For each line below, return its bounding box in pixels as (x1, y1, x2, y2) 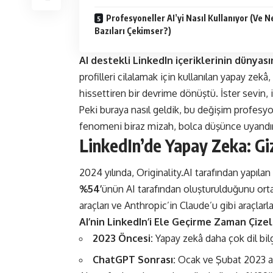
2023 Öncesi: (93, 232, 153, 245)
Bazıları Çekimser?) (94, 25, 171, 36)
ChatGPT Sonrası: (93, 253, 175, 266)
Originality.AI (136, 166, 195, 179)
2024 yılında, (79, 166, 136, 179)
